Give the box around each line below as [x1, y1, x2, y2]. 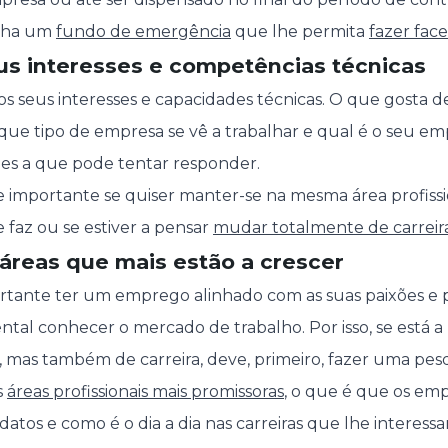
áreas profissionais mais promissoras [7, 382, 284, 402]
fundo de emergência [56, 22, 231, 42]
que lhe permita [231, 22, 369, 42]
